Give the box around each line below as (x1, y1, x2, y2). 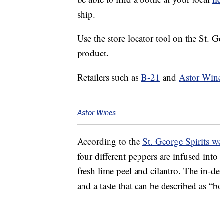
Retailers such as (77, 71, 141, 83)
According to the (77, 135, 142, 148)
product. (77, 47, 109, 59)
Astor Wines (77, 109, 116, 117)
